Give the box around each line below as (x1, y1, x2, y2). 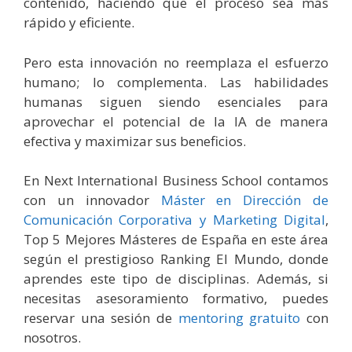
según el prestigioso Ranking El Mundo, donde (24, 250, 328, 269)
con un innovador (24, 191, 161, 210)
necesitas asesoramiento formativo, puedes (24, 289, 328, 308)
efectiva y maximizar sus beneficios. (24, 131, 246, 150)
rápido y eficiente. (24, 13, 137, 32)
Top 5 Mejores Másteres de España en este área (24, 230, 328, 249)
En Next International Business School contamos (24, 171, 328, 190)
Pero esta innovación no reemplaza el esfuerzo (24, 53, 328, 71)
